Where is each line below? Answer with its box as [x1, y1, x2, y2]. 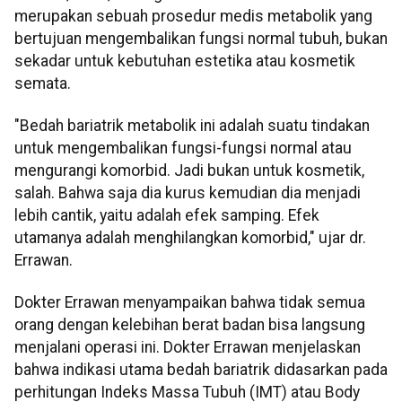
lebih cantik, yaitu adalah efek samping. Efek [14, 206, 319, 225]
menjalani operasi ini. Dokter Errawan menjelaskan [14, 338, 361, 357]
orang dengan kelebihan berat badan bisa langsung [14, 316, 365, 335]
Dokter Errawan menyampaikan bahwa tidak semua [14, 293, 365, 312]
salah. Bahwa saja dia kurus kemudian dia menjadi [14, 184, 361, 203]
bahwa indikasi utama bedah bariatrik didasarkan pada [14, 361, 388, 380]
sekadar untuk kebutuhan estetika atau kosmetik [14, 51, 355, 70]
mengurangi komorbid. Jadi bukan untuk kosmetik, [14, 162, 364, 180]
